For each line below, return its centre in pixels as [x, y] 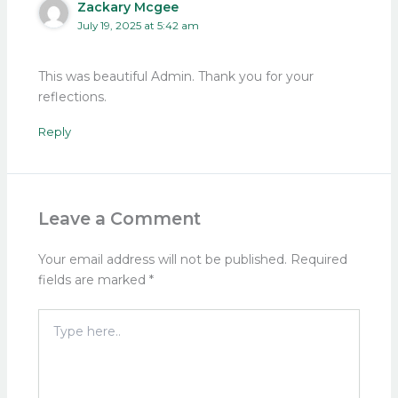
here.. [55, 334]
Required [318, 259]
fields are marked [93, 279]
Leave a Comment [119, 218]
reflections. [72, 96]
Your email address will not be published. [162, 259]
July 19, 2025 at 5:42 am [138, 26]
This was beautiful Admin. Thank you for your [175, 76]
